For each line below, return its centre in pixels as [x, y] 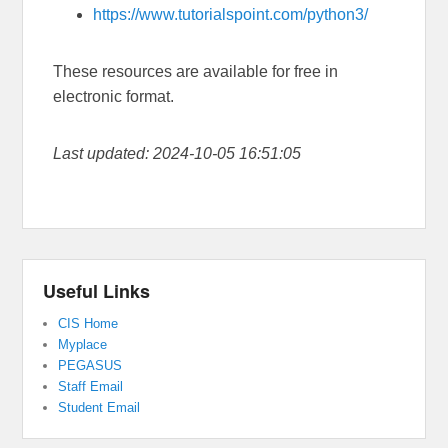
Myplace [83, 345]
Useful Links [97, 291]
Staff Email [91, 387]
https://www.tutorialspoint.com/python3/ [231, 15]
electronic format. [114, 97]
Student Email [99, 408]
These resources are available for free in [196, 72]
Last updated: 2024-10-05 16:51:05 [177, 154]
